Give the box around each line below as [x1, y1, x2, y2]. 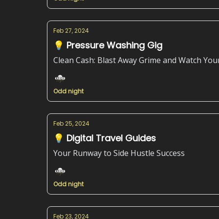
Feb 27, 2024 [53, 26, 89, 35]
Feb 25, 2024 [53, 119, 89, 128]
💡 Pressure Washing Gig [53, 39, 162, 51]
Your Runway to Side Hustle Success [53, 148, 185, 158]
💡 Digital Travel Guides [53, 132, 156, 144]
